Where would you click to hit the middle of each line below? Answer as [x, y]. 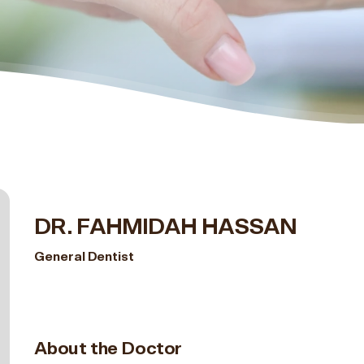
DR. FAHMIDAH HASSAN [166, 227]
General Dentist [84, 257]
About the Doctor [108, 349]
